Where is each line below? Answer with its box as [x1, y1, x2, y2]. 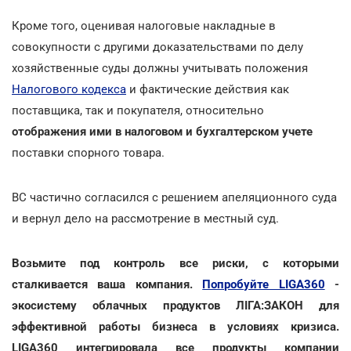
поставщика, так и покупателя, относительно [12, 103, 264, 118]
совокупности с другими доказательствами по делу [12, 39, 303, 54]
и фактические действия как [126, 81, 289, 96]
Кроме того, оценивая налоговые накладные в [12, 18, 276, 33]
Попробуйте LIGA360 [202, 277, 325, 291]
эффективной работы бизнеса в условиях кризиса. [12, 319, 339, 334]
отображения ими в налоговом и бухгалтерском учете [12, 124, 313, 139]
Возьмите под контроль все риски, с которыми [12, 255, 339, 270]
